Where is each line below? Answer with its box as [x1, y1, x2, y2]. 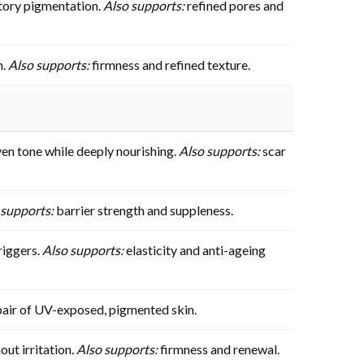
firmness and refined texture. [89, 56, 250, 72]
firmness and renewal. [158, 340, 279, 357]
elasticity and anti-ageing [123, 241, 266, 258]
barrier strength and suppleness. [54, 201, 233, 218]
